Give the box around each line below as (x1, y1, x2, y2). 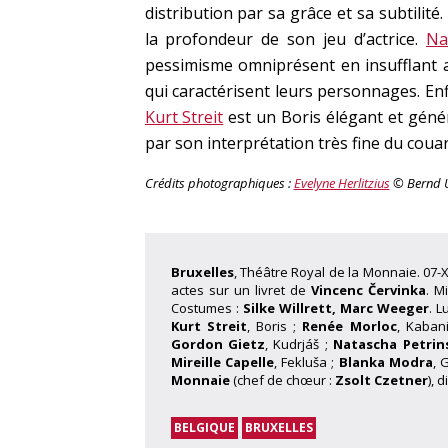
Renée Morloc (302, 317, 397, 335)
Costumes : (170, 299, 243, 317)
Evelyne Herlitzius (293, 174, 390, 192)
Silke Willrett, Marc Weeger (242, 299, 429, 317)
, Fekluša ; (273, 353, 339, 371)
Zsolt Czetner (334, 371, 428, 389)
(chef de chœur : (229, 371, 335, 389)
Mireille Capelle (170, 353, 274, 371)
